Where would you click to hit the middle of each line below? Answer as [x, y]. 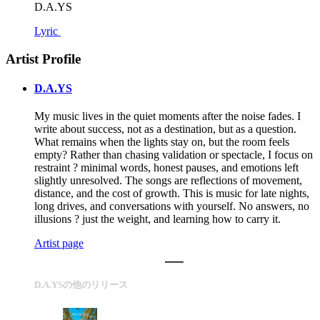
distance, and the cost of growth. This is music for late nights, [172, 194]
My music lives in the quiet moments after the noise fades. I [167, 116]
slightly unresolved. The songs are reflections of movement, [168, 181]
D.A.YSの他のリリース [81, 285]
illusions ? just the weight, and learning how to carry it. [157, 219]
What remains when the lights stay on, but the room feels [162, 142]
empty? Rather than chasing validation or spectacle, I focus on [174, 155]
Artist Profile [43, 59]
